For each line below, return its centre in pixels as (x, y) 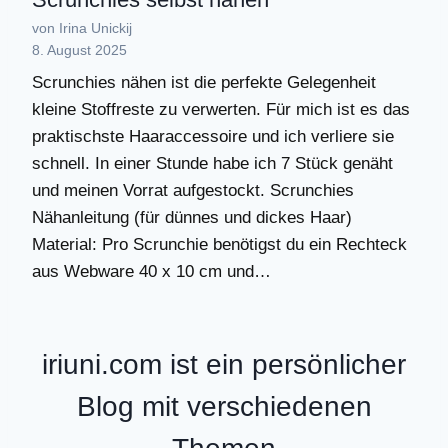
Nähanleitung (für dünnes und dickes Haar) (192, 218)
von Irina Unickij (82, 27)
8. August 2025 (79, 49)
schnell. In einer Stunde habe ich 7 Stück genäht (212, 164)
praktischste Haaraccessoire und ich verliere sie (213, 137)
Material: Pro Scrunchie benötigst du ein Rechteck (219, 245)
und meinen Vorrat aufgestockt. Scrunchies (193, 191)
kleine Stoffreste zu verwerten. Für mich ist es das (221, 110)
